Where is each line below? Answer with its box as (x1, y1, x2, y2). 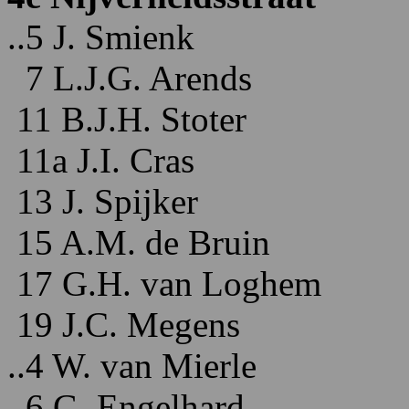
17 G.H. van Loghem (7, 264, 321, 303)
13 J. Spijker (7, 182, 198, 221)
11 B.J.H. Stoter (7, 100, 246, 139)
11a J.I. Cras (7, 141, 194, 180)
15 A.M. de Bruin (7, 223, 270, 262)
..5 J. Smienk (7, 17, 194, 57)
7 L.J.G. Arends (7, 58, 252, 98)
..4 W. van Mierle (7, 346, 257, 385)
